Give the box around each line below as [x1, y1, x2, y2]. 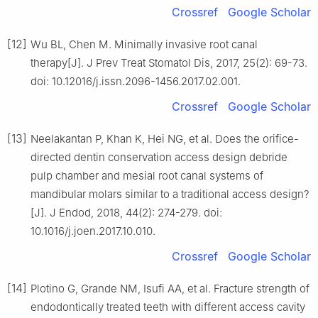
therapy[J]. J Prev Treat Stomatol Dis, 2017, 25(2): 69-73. [31, 55, 307, 70]
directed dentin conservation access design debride [31, 150, 287, 164]
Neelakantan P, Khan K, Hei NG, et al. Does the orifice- [31, 131, 299, 146]
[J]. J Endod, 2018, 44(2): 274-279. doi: [31, 205, 222, 219]
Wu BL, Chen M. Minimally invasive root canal [31, 37, 258, 51]
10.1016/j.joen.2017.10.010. [31, 224, 155, 238]
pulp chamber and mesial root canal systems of [31, 168, 263, 182]
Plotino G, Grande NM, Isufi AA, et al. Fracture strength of [31, 281, 309, 295]
